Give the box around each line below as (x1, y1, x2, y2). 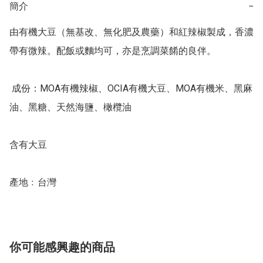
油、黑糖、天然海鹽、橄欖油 (9, 102, 131, 113)
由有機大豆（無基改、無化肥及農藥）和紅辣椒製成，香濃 (9, 26, 254, 38)
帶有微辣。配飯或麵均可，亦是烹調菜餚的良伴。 (9, 45, 216, 57)
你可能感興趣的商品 (9, 240, 115, 255)
